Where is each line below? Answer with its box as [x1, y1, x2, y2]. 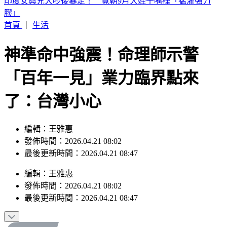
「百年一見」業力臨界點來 [4, 56, 199, 75]
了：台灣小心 [4, 80, 101, 98]
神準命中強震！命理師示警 [4, 33, 199, 52]
